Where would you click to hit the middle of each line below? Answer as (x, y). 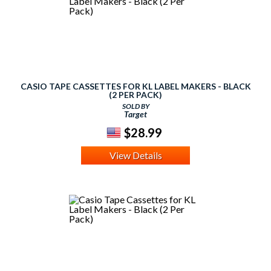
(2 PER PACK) (135, 95)
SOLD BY (135, 106)
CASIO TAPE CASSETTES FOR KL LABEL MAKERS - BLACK (135, 87)
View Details (135, 155)
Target (135, 114)
